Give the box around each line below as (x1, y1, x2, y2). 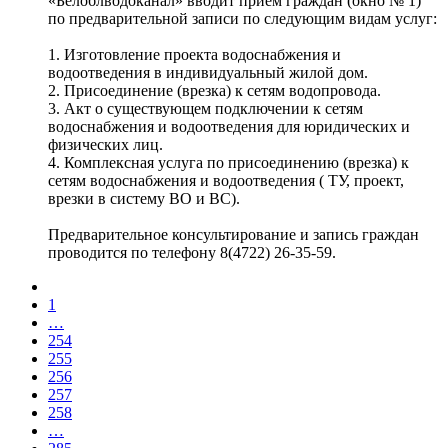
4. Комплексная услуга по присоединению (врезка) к (48, 153, 409, 171)
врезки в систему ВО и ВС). (48, 189, 240, 207)
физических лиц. (48, 135, 163, 153)
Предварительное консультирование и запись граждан (48, 225, 419, 243)
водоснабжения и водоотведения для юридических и (48, 117, 410, 135)
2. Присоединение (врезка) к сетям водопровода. (48, 81, 381, 99)
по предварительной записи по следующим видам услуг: (48, 9, 437, 27)
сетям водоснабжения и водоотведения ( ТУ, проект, (48, 171, 404, 189)
